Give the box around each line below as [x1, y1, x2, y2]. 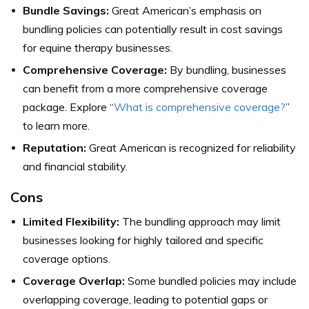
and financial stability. [23, 159, 128, 173]
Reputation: [23, 140, 86, 154]
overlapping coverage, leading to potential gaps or [23, 292, 268, 306]
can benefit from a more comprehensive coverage [23, 81, 268, 95]
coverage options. [23, 251, 110, 266]
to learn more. [23, 118, 90, 132]
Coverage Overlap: [23, 273, 125, 288]
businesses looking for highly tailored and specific [23, 232, 263, 247]
